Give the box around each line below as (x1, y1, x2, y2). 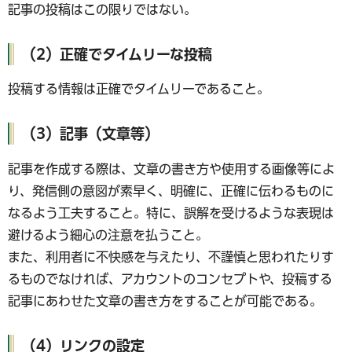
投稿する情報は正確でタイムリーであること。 (8, 82, 269, 96)
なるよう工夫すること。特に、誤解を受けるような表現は (8, 206, 334, 219)
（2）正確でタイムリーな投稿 (22, 46, 212, 61)
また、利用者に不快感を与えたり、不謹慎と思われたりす (8, 250, 334, 263)
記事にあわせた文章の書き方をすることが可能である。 (8, 294, 322, 307)
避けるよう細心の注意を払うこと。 (8, 228, 208, 241)
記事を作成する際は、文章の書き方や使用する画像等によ (8, 162, 335, 175)
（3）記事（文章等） (22, 126, 159, 141)
